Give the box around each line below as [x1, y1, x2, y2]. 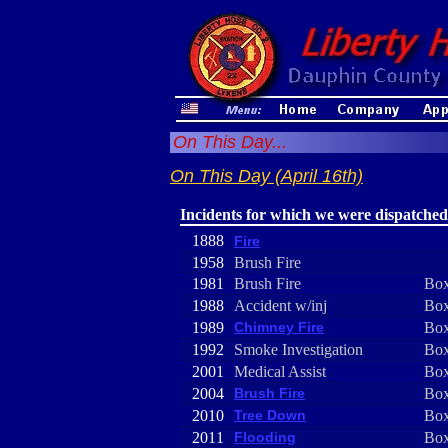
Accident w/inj [234, 297, 327, 314]
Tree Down [234, 407, 306, 423]
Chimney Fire [234, 319, 324, 335]
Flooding [234, 429, 296, 445]
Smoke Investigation [234, 341, 363, 358]
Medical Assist [234, 363, 326, 380]
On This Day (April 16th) [170, 166, 363, 186]
